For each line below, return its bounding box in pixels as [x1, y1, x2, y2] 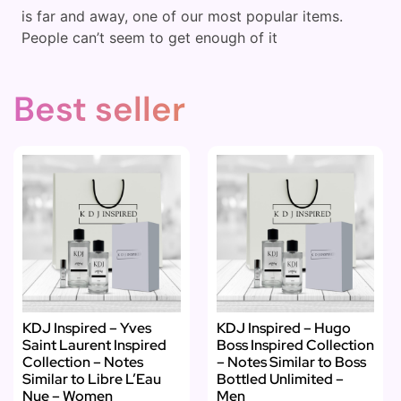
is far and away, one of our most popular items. [21, 6, 343, 25]
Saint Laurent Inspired [22, 336, 166, 355]
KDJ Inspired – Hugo [216, 319, 351, 338]
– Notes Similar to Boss [216, 353, 366, 372]
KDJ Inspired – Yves [22, 319, 151, 338]
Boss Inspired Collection [216, 336, 374, 355]
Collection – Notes [22, 353, 143, 372]
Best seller [13, 86, 185, 132]
